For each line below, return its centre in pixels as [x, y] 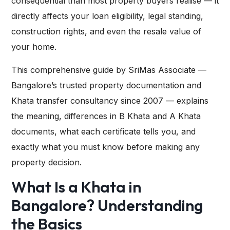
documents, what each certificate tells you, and [103, 132]
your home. [34, 47]
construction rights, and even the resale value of [106, 32]
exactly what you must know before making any [106, 147]
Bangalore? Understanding [107, 206]
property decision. [46, 162]
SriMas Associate [162, 70]
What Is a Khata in [76, 187]
